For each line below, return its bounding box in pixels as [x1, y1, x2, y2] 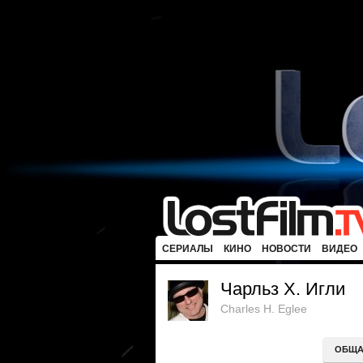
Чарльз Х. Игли [220, 279, 345, 299]
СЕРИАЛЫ [162, 243, 213, 254]
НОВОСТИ [262, 243, 311, 254]
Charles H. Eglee [220, 302, 307, 315]
